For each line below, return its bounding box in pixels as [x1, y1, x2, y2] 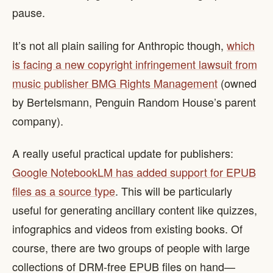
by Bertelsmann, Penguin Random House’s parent [12, 93, 256, 110]
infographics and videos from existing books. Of [12, 221, 243, 236]
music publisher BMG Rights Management [12, 74, 218, 91]
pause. [12, 4, 45, 20]
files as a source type [12, 183, 115, 199]
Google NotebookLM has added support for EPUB [12, 164, 256, 180]
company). [12, 112, 63, 129]
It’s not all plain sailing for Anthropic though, [12, 37, 227, 53]
